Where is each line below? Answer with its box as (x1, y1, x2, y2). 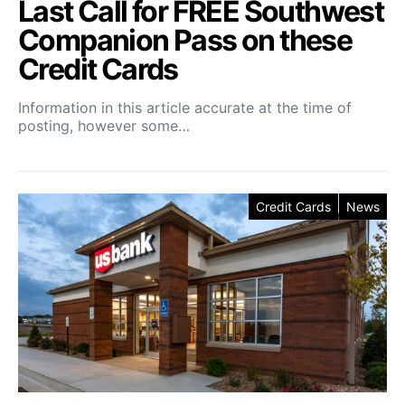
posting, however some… (18, 116, 190, 135)
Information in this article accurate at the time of (18, 98, 352, 117)
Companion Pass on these (18, 22, 353, 58)
